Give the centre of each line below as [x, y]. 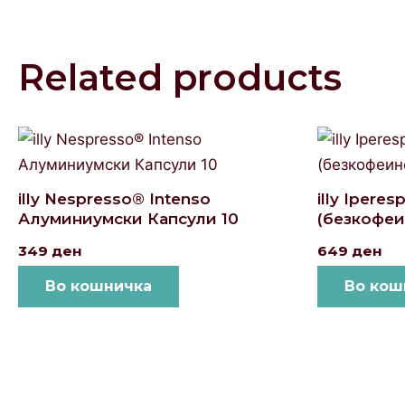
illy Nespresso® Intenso [114, 199]
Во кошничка [99, 287]
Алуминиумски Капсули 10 [128, 219]
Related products [180, 77]
